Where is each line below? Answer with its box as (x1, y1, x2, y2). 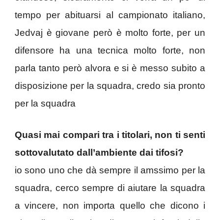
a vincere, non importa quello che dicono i (15, 200, 205, 211)
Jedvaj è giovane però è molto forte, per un (15, 27, 205, 38)
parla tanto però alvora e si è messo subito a (15, 62, 205, 73)
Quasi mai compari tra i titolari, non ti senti (15, 130, 205, 140)
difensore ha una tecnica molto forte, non (15, 45, 205, 55)
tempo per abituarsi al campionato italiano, (15, 9, 205, 20)
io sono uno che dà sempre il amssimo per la (15, 165, 205, 176)
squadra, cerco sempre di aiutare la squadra (15, 183, 205, 193)
